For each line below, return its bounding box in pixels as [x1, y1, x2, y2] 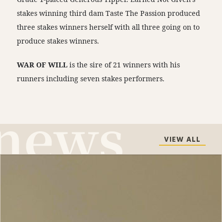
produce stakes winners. [17, 36, 100, 46]
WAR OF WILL [17, 59, 68, 69]
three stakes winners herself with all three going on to [17, 22, 200, 32]
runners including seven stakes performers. [17, 73, 165, 83]
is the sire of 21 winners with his [67, 59, 180, 69]
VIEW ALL [164, 134, 201, 146]
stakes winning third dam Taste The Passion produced [17, 8, 201, 18]
